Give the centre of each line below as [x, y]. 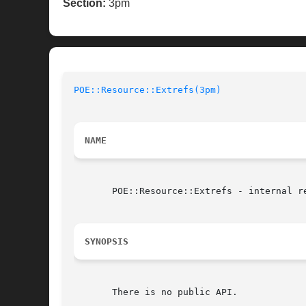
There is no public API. [156, 292]
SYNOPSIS [107, 242]
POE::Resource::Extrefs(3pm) [148, 90]
